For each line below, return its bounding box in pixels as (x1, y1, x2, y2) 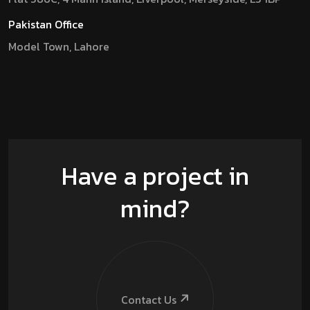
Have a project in (61, 157, 249, 195)
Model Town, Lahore (8, 38, 109, 55)
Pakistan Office (8, 16, 84, 33)
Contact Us (120, 291, 176, 308)
